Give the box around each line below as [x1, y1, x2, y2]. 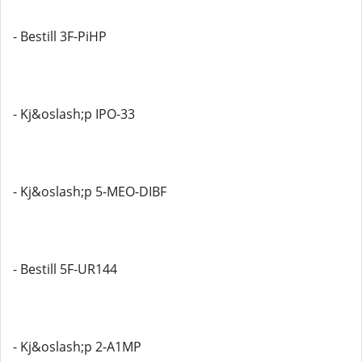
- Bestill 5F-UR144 [13, 260, 117, 278]
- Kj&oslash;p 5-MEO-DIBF [13, 183, 166, 200]
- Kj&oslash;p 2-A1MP [13, 338, 141, 356]
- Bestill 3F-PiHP [13, 27, 107, 45]
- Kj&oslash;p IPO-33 [13, 105, 135, 123]
